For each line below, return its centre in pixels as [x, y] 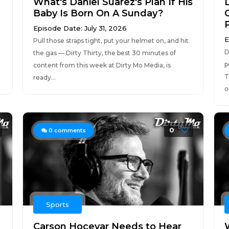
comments [69, 130]
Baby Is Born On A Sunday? [98, 13]
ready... [44, 77]
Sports [57, 204]
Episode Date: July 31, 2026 [80, 28]
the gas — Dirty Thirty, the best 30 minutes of [104, 53]
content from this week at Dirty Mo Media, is [102, 65]
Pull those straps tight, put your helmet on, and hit [111, 41]
